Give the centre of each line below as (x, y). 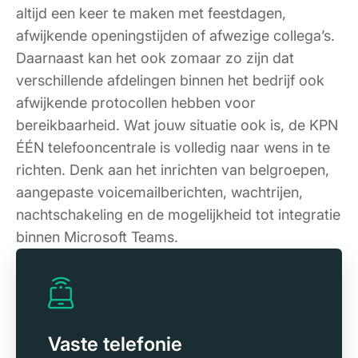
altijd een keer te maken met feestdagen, (151, 14)
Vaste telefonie (115, 344)
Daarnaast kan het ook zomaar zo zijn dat (155, 58)
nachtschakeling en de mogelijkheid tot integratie (178, 215)
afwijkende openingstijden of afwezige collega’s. (175, 36)
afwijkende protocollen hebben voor (136, 103)
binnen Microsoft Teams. (99, 237)
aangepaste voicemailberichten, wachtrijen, (159, 193)
